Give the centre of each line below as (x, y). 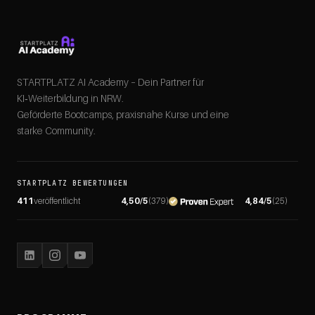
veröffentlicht (57, 201)
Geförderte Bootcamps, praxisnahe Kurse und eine (123, 114)
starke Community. (56, 130)
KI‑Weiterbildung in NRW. (70, 98)
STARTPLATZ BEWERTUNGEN (73, 183)
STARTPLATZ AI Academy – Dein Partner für (110, 82)
